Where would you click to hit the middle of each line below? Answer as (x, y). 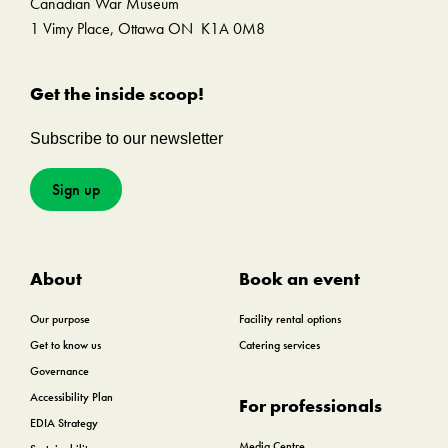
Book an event (299, 278)
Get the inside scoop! (117, 93)
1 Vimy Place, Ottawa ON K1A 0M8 (147, 28)
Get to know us (65, 345)
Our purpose (60, 319)
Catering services (279, 345)
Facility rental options (290, 319)
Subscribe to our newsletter (126, 138)
